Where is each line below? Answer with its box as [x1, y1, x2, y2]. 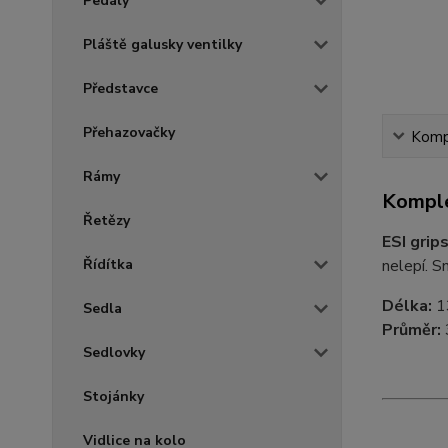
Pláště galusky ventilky [83, 34, 242, 54]
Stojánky [83, 386, 144, 406]
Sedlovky [83, 342, 145, 362]
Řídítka [83, 254, 133, 274]
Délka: [381, 294, 432, 317]
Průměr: [381, 318, 445, 341]
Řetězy [83, 210, 130, 230]
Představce [83, 78, 158, 98]
